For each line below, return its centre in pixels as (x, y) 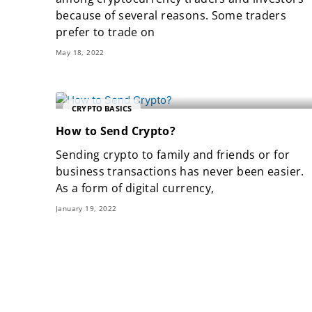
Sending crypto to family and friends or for (173, 155)
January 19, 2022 (86, 209)
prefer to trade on (106, 32)
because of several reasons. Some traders (171, 16)
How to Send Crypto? (116, 131)
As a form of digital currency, (135, 188)
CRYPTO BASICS (102, 108)
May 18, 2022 (80, 53)
